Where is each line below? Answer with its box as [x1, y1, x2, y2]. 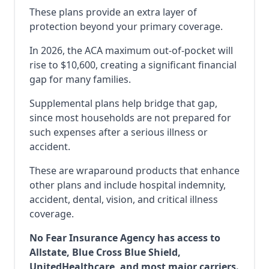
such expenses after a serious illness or [29, 125, 208, 139]
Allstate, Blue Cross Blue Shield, [29, 246, 181, 259]
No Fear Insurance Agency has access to [29, 231, 220, 244]
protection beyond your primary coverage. [29, 20, 223, 33]
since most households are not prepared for [29, 111, 231, 124]
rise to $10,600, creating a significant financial [29, 58, 237, 71]
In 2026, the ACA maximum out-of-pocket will [29, 44, 233, 57]
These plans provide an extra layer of [29, 5, 197, 19]
